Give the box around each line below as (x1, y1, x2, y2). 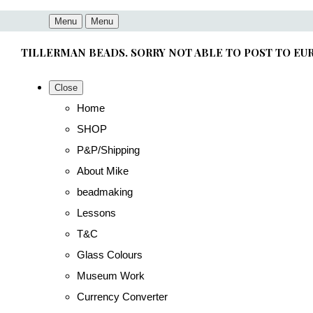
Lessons (77, 207, 116, 219)
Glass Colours (77, 249, 143, 261)
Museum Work (77, 270, 145, 282)
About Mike (77, 165, 129, 177)
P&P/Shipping (77, 144, 140, 156)
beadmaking (77, 186, 133, 198)
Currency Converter (77, 291, 168, 303)
